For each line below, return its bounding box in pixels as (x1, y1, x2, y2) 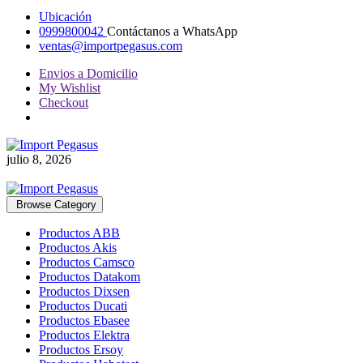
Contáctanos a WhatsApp (107, 24, 237, 38)
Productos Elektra (39, 328, 130, 342)
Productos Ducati (39, 299, 127, 313)
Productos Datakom (39, 270, 140, 284)
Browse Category (16, 199, 96, 211)
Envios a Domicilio (39, 66, 138, 80)
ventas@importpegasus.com (39, 39, 182, 53)
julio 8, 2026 (6, 152, 71, 166)
